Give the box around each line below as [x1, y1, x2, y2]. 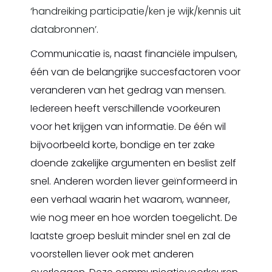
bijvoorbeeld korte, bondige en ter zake [30, 138, 215, 152]
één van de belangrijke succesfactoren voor [30, 65, 240, 79]
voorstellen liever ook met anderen [30, 247, 194, 261]
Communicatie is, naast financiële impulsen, [30, 47, 237, 61]
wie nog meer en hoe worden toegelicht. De [30, 211, 237, 225]
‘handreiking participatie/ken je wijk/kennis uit [30, 4, 241, 18]
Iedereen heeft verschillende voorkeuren [30, 101, 220, 115]
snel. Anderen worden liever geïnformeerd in [30, 174, 237, 188]
